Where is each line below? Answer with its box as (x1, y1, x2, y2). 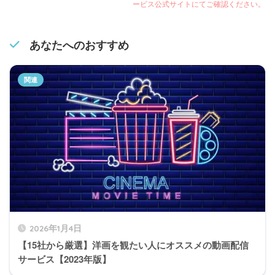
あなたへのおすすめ (29, 37, 130, 53)
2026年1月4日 (29, 223, 82, 234)
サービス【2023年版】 (18, 252, 111, 266)
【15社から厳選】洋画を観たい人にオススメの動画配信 (18, 238, 249, 252)
